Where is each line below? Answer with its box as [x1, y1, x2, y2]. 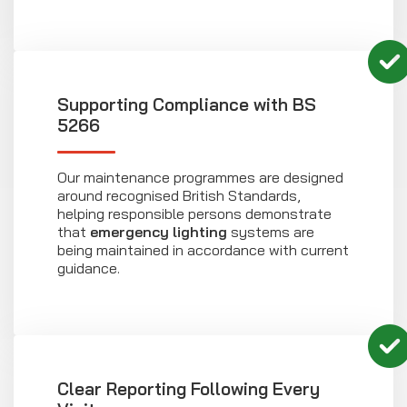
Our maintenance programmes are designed [57, 168, 343, 187]
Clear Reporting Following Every [57, 378, 320, 401]
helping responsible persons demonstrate [57, 204, 332, 223]
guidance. [57, 259, 120, 278]
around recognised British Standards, [57, 186, 301, 205]
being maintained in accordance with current [57, 241, 349, 260]
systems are [227, 223, 314, 242]
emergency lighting [90, 223, 227, 242]
